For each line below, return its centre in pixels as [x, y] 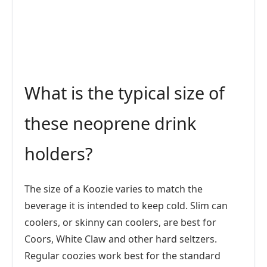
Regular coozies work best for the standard [122, 256]
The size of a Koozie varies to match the [114, 189]
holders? [59, 153]
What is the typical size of [125, 93]
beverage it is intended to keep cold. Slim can [126, 206]
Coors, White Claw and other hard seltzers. [121, 239]
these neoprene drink [110, 123]
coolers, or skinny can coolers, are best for [120, 222]
